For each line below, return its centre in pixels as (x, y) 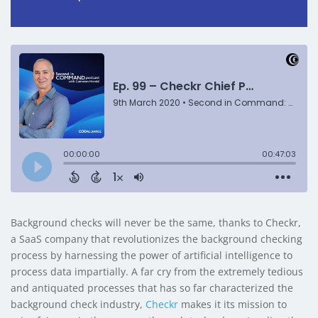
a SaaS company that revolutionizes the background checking (157, 239)
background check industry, (78, 305)
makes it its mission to (232, 305)
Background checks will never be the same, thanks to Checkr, (156, 223)
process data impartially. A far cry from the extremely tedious (157, 272)
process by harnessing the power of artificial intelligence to (152, 256)
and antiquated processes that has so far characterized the (152, 288)
